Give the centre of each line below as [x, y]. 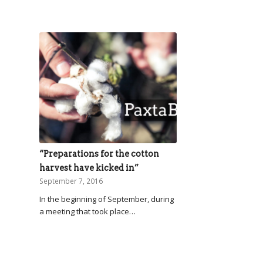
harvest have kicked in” [89, 168]
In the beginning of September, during [107, 199]
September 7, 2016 [71, 181]
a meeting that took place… [87, 211]
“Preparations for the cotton [99, 154]
